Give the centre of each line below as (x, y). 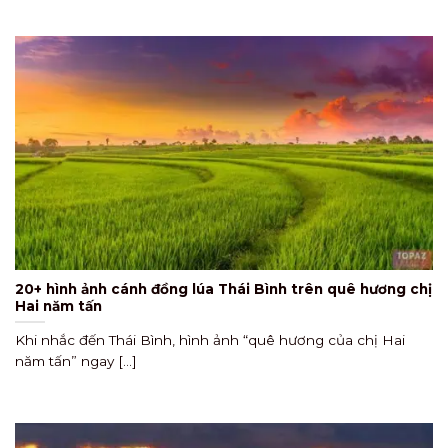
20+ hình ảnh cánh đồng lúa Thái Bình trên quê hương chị (223, 288)
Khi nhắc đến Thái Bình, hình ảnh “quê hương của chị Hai (210, 340)
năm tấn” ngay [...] (76, 361)
